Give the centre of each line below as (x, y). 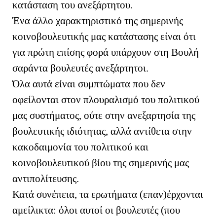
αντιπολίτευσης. (47, 178)
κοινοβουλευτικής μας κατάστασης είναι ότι (104, 36)
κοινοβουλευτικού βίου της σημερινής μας (101, 163)
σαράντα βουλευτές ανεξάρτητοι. (80, 68)
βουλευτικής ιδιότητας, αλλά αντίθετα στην (102, 131)
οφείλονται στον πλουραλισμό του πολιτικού (106, 99)
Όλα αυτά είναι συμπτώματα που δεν (89, 84)
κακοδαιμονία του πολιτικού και (80, 147)
